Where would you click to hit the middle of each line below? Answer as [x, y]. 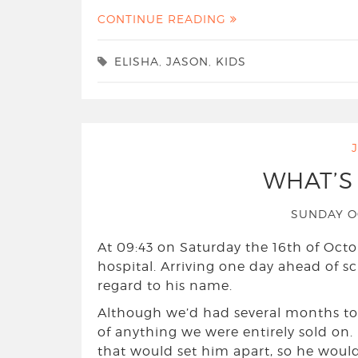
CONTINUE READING [164, 19]
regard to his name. [165, 286]
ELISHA [137, 62]
